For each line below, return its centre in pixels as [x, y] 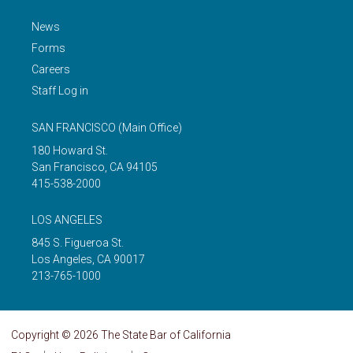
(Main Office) [150, 128]
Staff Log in [60, 91]
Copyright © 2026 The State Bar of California [121, 335]
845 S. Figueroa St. [78, 243]
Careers [51, 70]
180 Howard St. [70, 151]
